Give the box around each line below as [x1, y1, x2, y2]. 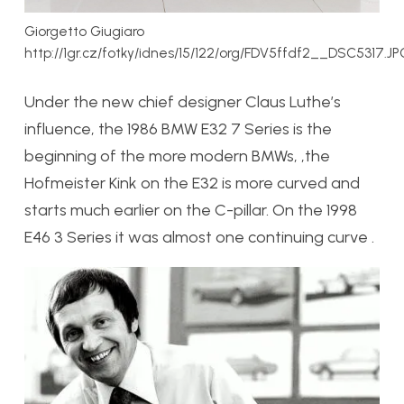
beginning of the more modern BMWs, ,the [24, 145, 330, 166]
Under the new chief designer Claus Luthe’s [24, 91, 341, 112]
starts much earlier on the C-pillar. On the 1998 [24, 199, 357, 220]
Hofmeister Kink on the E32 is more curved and [24, 172, 360, 193]
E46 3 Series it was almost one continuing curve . [24, 226, 374, 247]
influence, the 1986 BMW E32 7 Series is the [24, 118, 332, 139]
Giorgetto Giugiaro [24, 22, 144, 40]
